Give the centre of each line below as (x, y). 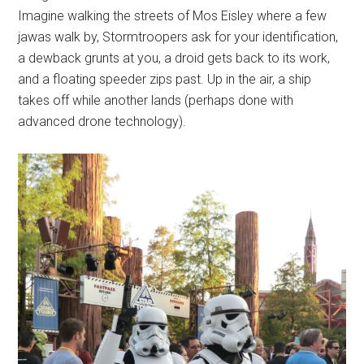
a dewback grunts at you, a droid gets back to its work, (174, 58)
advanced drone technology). (102, 122)
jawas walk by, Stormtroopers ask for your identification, (178, 37)
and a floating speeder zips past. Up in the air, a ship (165, 80)
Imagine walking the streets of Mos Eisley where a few (173, 16)
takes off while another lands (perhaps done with (156, 101)
